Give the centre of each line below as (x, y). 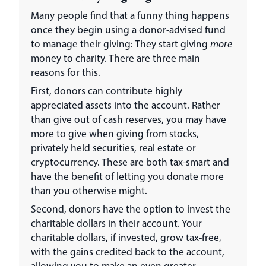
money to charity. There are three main (115, 58)
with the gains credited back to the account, (128, 251)
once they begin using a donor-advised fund (128, 29)
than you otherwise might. (89, 190)
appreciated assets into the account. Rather (126, 104)
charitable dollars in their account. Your (116, 223)
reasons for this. (66, 72)
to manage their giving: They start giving (121, 43)
